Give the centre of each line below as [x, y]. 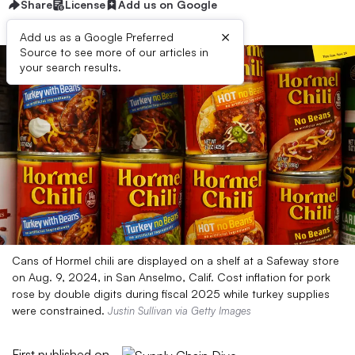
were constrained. [60, 310]
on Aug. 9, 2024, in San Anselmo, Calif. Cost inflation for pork [171, 277]
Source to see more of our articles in [114, 52]
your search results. [71, 67]
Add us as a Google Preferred [97, 37]
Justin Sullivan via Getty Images [179, 311]
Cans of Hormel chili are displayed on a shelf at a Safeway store [176, 260]
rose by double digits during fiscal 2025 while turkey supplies [171, 294]
